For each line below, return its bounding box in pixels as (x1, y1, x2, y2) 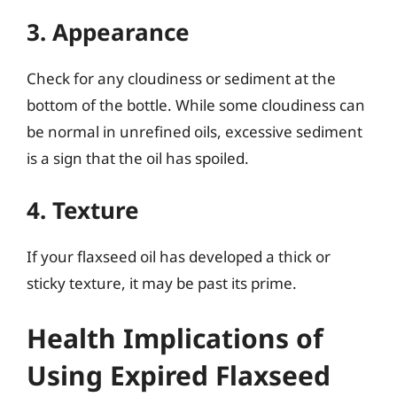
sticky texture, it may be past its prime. (27, 273, 297, 293)
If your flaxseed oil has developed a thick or (27, 246, 331, 267)
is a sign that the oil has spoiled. (27, 147, 249, 168)
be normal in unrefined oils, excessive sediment (27, 121, 362, 142)
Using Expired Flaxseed (27, 356, 331, 393)
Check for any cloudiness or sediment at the (27, 67, 336, 89)
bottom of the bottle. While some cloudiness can (27, 94, 365, 115)
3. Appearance (27, 15, 190, 48)
